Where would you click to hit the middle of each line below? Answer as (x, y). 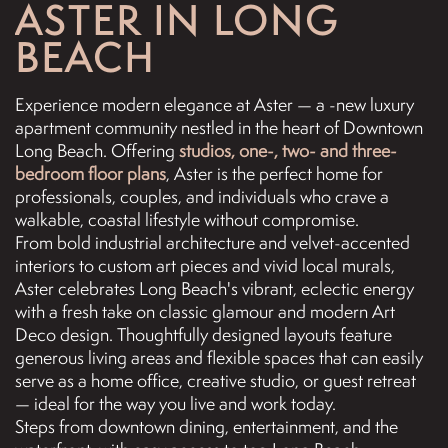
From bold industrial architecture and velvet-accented (212, 242)
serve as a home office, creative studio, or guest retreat (215, 380)
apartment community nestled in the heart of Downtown (219, 127)
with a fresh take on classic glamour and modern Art (205, 311)
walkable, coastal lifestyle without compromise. (187, 219)
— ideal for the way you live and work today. (175, 403)
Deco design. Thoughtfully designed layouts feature (203, 334)
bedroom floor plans (90, 173)
